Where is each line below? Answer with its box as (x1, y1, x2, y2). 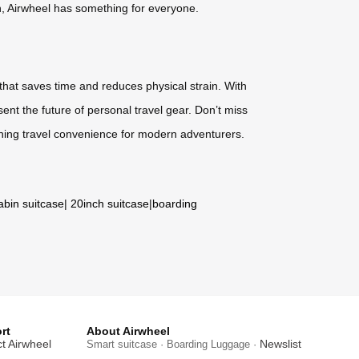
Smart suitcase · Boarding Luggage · (87, 338, 260, 351)
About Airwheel (87, 325, 170, 338)
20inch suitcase (71, 197, 149, 211)
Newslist (260, 337, 301, 351)
